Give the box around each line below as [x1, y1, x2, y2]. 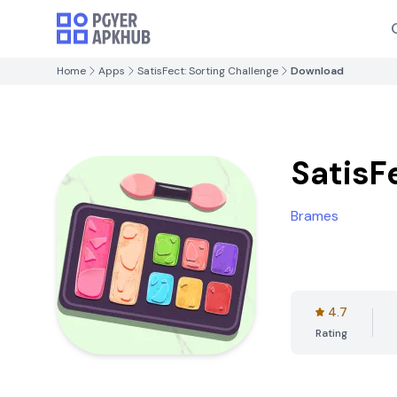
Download [291, 64, 344, 78]
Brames [291, 206, 339, 225]
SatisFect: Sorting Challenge [137, 64, 278, 78]
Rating [315, 326, 347, 340]
